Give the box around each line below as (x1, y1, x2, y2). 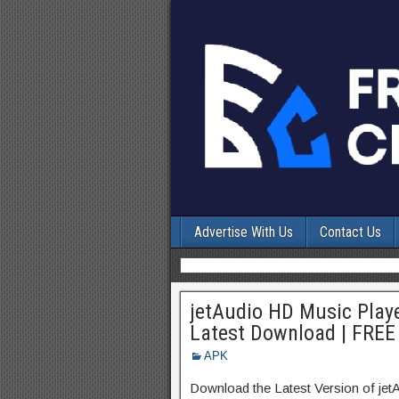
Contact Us (320, 224, 381, 240)
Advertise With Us (194, 224, 293, 240)
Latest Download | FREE (190, 321, 395, 346)
